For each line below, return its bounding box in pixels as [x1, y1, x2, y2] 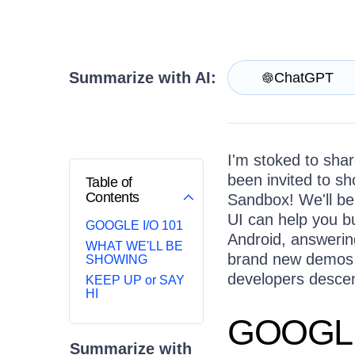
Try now [90, 38, 143, 55]
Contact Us [101, 17, 173, 35]
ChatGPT [273, 70, 334, 86]
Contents [86, 189, 139, 206]
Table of [86, 174, 132, 191]
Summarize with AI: [69, 68, 216, 86]
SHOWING [86, 253, 151, 267]
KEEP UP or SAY [86, 273, 185, 288]
